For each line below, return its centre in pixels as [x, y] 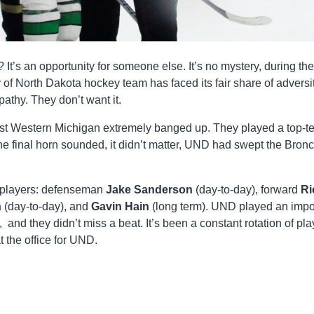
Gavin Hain [120, 206]
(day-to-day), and [46, 206]
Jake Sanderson [149, 189]
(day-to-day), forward [247, 189]
